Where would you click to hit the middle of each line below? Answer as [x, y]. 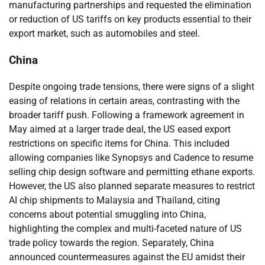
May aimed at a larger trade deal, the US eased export [120, 129]
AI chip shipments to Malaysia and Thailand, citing [114, 200]
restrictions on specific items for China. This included [119, 143]
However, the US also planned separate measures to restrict [132, 186]
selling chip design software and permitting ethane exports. [132, 172]
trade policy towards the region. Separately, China [112, 243]
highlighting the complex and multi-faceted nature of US [125, 228]
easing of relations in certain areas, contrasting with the [124, 101]
